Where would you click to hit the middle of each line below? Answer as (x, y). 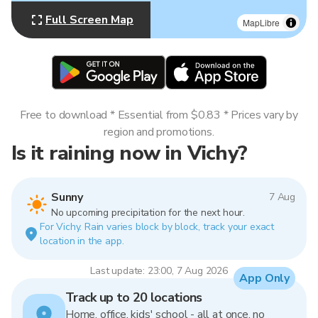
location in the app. (82, 241)
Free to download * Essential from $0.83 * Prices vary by (159, 115)
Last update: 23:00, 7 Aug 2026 (159, 271)
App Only (264, 278)
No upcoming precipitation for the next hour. (148, 213)
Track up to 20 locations (134, 297)
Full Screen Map (89, 20)
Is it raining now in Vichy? (130, 153)
